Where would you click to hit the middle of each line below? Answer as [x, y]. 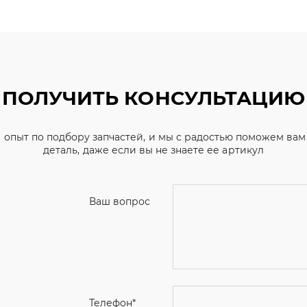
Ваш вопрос [120, 201]
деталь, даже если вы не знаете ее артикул [153, 150]
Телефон [111, 242]
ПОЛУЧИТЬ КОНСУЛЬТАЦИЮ [153, 98]
